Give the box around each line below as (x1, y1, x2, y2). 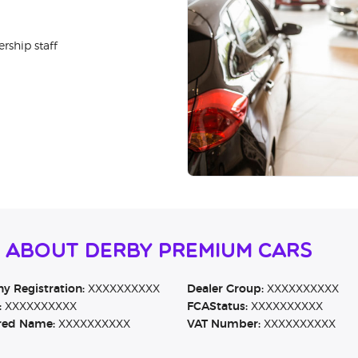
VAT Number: (186, 319, 261, 331)
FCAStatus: (186, 301, 248, 313)
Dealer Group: (186, 284, 264, 296)
